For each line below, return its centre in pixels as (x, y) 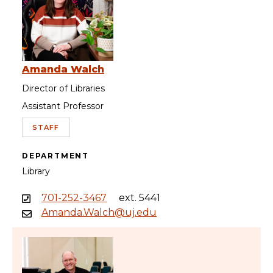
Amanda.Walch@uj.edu (99, 213)
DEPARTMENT (55, 156)
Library (36, 172)
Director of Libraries (63, 89)
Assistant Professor (63, 106)
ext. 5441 (140, 198)
